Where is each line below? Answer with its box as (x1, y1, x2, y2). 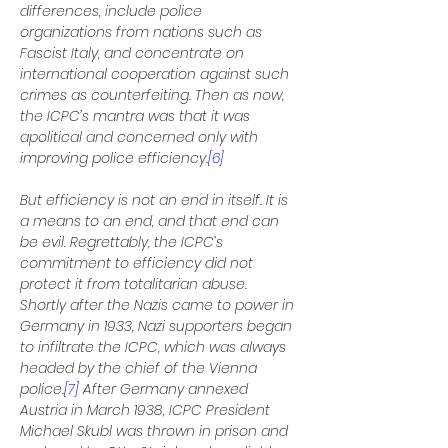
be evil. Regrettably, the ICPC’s (20, 232, 227, 252)
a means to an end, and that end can (20, 211, 283, 231)
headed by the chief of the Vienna (20, 358, 261, 378)
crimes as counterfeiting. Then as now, (20, 85, 288, 105)
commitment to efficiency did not (20, 253, 257, 273)
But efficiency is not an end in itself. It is (20, 190, 292, 210)
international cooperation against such (20, 64, 293, 84)
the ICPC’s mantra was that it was (20, 106, 254, 126)
